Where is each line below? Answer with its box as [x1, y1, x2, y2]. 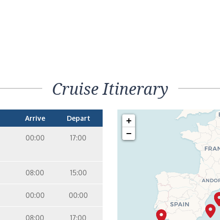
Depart [66, 114, 90, 122]
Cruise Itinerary [52, 78, 168, 100]
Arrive [25, 114, 45, 122]
